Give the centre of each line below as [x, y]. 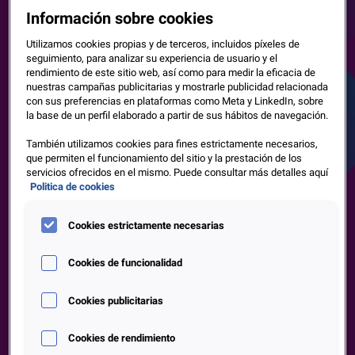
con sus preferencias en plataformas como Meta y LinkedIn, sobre [175, 101]
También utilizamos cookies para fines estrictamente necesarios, [172, 144]
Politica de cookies [73, 187]
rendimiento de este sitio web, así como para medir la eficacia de [171, 73]
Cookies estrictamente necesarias [147, 225]
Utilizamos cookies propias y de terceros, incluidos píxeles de [163, 44]
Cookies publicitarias [116, 300]
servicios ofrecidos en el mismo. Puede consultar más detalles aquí [177, 173]
